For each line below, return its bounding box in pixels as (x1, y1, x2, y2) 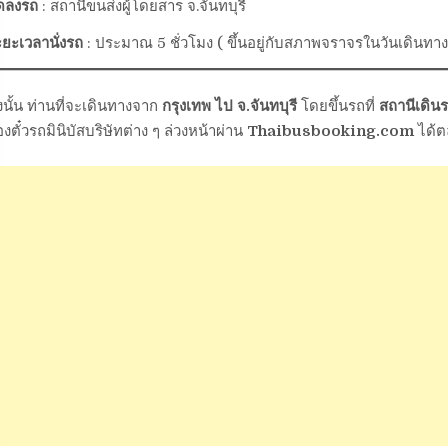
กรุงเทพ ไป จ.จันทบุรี (161, 96, 297, 115)
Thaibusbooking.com (246, 121, 414, 140)
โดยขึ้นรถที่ (296, 96, 379, 115)
